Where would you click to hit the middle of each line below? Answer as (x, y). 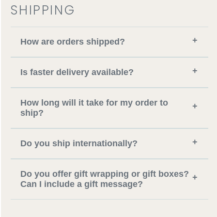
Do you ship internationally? (79, 143)
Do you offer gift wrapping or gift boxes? (105, 174)
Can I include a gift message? (82, 184)
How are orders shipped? (73, 41)
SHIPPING (43, 10)
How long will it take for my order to (94, 102)
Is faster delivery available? (77, 72)
